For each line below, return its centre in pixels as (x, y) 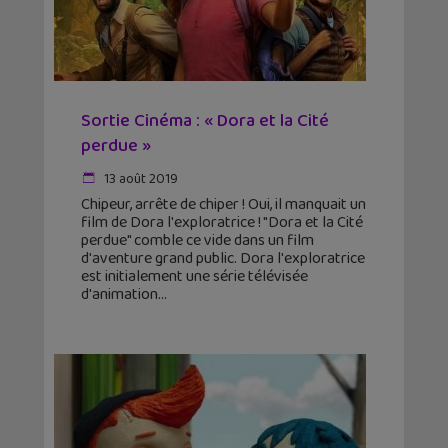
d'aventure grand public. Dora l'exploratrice (223, 259)
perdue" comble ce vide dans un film (197, 241)
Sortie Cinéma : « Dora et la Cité (205, 121)
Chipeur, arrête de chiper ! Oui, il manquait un (223, 205)
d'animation (119, 295)
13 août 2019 (139, 179)
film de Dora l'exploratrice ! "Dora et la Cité (222, 223)
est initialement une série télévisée (194, 277)
